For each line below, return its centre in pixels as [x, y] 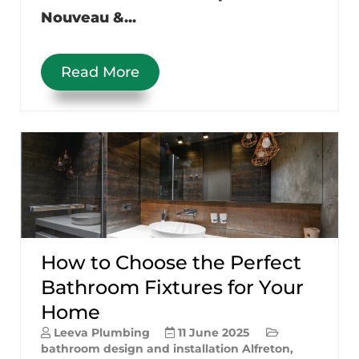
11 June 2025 [214, 332]
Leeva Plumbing [102, 332]
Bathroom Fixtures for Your [172, 287]
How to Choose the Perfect [171, 262]
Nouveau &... [89, 17]
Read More [100, 72]
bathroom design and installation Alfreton [165, 348]
